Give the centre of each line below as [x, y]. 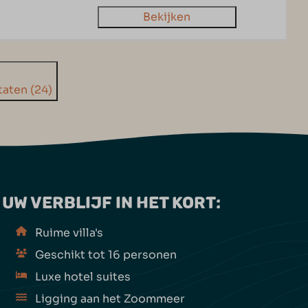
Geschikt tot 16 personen [106, 254]
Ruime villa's [69, 232]
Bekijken [167, 16]
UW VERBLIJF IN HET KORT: [111, 202]
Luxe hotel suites [82, 276]
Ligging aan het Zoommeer [110, 298]
